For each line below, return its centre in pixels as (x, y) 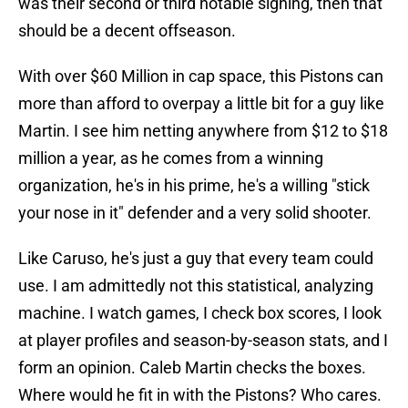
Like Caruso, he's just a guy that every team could (196, 259)
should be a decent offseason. (127, 31)
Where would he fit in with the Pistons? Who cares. (200, 395)
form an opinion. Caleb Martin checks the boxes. (192, 368)
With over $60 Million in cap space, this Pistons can (201, 76)
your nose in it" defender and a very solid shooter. (195, 213)
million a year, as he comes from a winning (171, 158)
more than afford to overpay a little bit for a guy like (201, 104)
